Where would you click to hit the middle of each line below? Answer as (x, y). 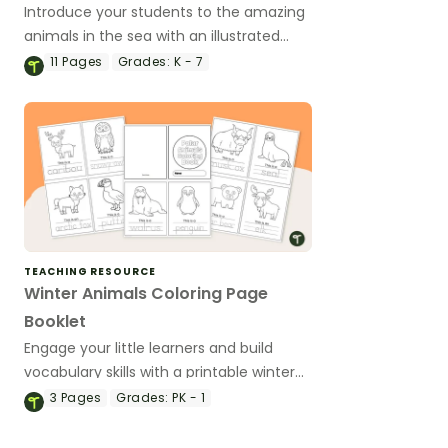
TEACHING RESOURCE (90, 272)
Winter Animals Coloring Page (146, 294)
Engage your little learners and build (148, 348)
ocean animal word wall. (108, 59)
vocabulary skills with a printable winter (159, 372)
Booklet (55, 322)
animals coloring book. (102, 396)
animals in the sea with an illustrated (152, 35)
